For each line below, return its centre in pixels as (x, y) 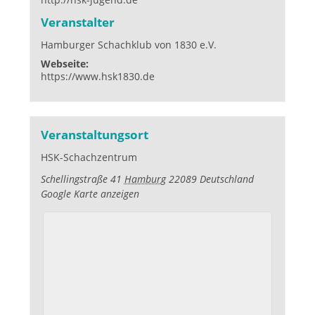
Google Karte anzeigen (90, 194)
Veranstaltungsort (94, 135)
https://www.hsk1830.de (97, 77)
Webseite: (64, 64)
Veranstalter (77, 22)
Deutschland (226, 179)
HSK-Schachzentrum (89, 157)
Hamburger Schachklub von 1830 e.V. (128, 45)
